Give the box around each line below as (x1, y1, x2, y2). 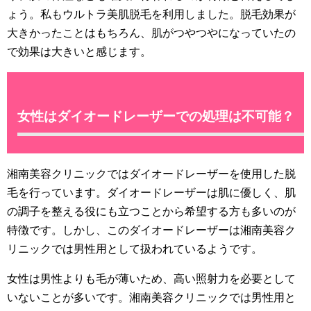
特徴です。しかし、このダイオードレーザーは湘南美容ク (7, 224, 296, 236)
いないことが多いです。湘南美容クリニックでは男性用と (7, 291, 296, 303)
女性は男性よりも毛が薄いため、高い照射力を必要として (7, 272, 296, 285)
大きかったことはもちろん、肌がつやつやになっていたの (7, 26, 296, 39)
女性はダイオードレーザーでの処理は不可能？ (17, 108, 294, 124)
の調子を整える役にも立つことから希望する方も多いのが (7, 205, 296, 217)
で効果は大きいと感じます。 (7, 45, 151, 58)
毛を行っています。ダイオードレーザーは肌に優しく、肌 (7, 186, 296, 199)
